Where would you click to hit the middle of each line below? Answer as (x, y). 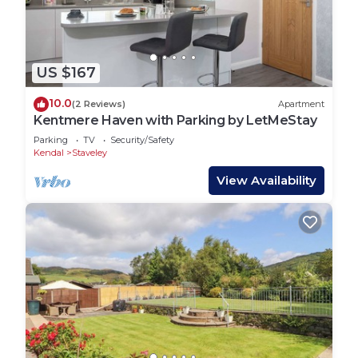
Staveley (89, 152)
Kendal (49, 152)
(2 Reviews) (99, 104)
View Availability (267, 180)
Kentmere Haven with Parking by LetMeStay (175, 120)
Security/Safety (142, 139)
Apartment (301, 104)
